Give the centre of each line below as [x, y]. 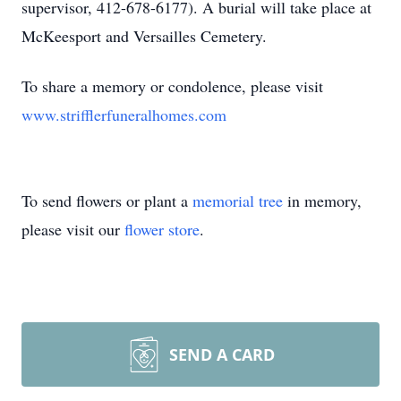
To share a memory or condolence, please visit [172, 86]
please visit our [73, 229]
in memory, [322, 200]
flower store [162, 229]
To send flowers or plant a [107, 200]
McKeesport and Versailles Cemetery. [144, 36]
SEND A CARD [222, 354]
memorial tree [238, 200]
